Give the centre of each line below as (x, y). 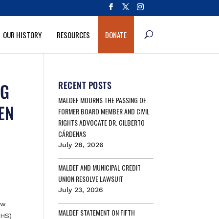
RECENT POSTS (85, 85)
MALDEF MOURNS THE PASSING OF (102, 100)
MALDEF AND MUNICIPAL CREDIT (100, 167)
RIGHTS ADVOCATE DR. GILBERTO (102, 122)
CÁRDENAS (72, 134)
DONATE (116, 34)
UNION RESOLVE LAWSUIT (91, 179)
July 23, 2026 (81, 190)
